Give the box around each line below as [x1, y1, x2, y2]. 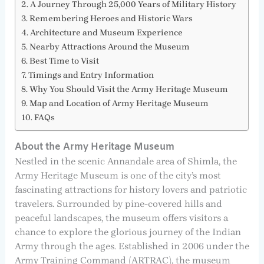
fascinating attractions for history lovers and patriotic [14, 184, 247, 196]
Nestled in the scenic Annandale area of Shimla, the [14, 156, 237, 167]
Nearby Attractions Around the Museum [29, 42, 190, 52]
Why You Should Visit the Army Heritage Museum [29, 84, 228, 95]
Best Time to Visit [29, 56, 99, 67]
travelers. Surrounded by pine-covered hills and [14, 198, 222, 210]
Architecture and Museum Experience [29, 28, 183, 38]
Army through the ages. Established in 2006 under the [14, 240, 249, 252]
